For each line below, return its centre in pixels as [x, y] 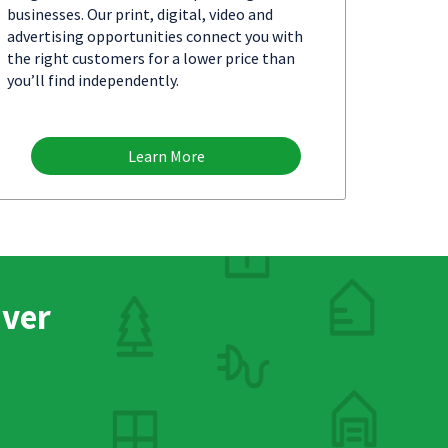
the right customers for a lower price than [151, 58]
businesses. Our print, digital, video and [140, 14]
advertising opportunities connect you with [155, 36]
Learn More [166, 156]
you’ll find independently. [93, 80]
